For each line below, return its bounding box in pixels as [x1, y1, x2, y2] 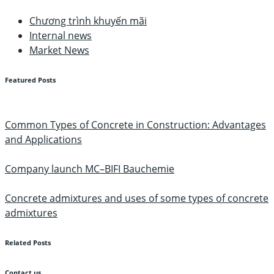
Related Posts [5, 238, 51, 247]
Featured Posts [5, 75, 56, 84]
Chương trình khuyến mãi [29, 14, 147, 28]
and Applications [5, 132, 82, 146]
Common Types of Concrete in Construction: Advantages [5, 117, 266, 131]
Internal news [29, 29, 92, 42]
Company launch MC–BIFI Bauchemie [5, 161, 174, 176]
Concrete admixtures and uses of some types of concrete [5, 191, 268, 205]
